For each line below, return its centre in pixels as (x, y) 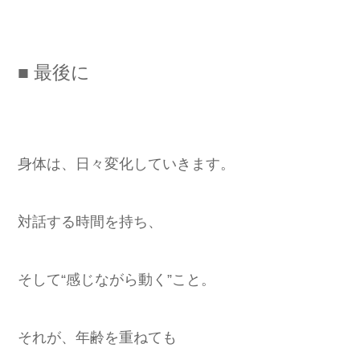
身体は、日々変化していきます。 (126, 164)
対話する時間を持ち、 (90, 221)
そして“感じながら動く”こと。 (117, 279)
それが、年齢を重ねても (97, 337)
